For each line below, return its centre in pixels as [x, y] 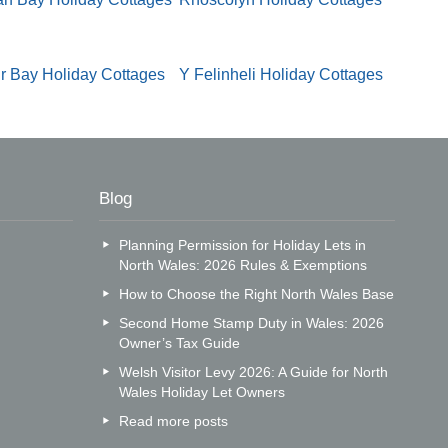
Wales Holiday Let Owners [201, 391]
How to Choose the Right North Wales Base [256, 293]
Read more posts [173, 420]
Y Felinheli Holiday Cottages [281, 75]
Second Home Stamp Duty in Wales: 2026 [251, 322]
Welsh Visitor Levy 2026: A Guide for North [253, 371]
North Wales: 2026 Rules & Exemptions [242, 264]
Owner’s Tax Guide [179, 342]
